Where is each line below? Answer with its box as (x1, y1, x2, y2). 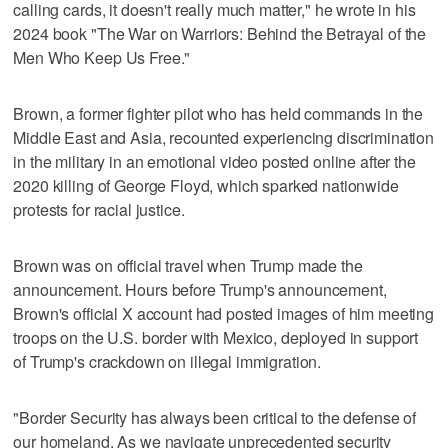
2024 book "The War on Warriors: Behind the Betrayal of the (13, 21, 427, 45)
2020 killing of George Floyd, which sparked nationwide (13, 173, 399, 197)
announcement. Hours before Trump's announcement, (13, 277, 387, 301)
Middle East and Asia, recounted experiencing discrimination (13, 125, 435, 149)
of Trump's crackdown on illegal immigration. (13, 349, 322, 373)
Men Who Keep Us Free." (13, 45, 191, 69)
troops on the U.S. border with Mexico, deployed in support (13, 325, 419, 349)
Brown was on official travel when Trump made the (13, 253, 363, 277)
